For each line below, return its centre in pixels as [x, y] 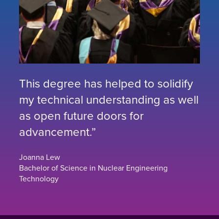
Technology [39, 179]
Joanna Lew [40, 157]
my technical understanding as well [109, 99]
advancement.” [57, 132]
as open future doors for [81, 116]
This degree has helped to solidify [106, 83]
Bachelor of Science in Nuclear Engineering [93, 168]
